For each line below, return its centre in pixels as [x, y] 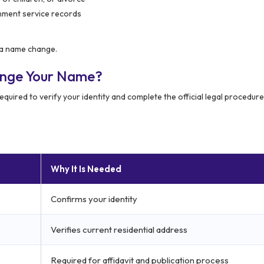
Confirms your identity [94, 199]
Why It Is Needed [86, 169]
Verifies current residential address [119, 229]
